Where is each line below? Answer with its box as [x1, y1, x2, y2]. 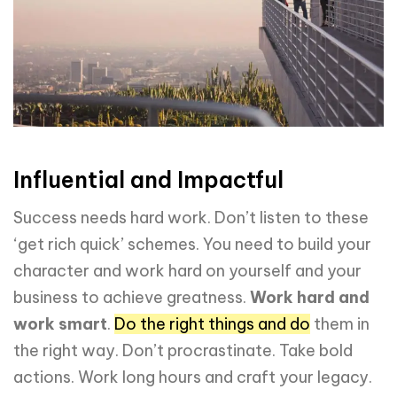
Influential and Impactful [13, 166, 284, 195]
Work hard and [250, 286, 370, 307]
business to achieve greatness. [13, 286, 250, 307]
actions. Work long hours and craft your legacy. [13, 366, 372, 387]
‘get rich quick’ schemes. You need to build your [13, 233, 371, 254]
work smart [13, 313, 107, 334]
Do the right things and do [114, 313, 310, 334]
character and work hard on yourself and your [13, 260, 362, 281]
